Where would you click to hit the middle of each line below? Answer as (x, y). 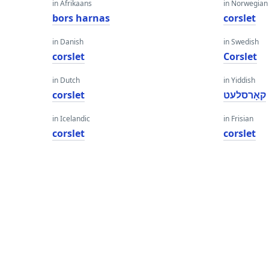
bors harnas (81, 18)
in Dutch (66, 80)
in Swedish (241, 42)
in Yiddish (240, 80)
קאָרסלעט (245, 95)
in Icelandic (71, 119)
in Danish (68, 42)
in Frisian (239, 119)
